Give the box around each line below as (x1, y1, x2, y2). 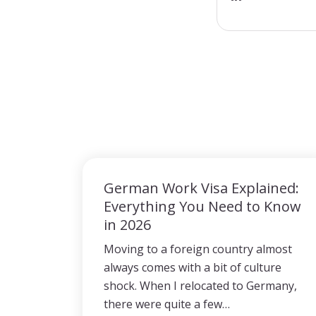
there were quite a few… (104, 296, 230, 312)
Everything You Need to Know (104, 197, 301, 216)
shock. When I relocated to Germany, (104, 278, 297, 293)
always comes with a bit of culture (104, 260, 281, 275)
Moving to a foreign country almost (104, 241, 292, 257)
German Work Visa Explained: (104, 178, 299, 197)
